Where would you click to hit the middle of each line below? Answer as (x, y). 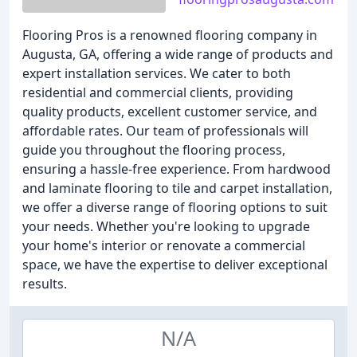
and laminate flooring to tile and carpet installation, (177, 188)
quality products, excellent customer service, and (170, 112)
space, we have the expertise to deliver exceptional (175, 265)
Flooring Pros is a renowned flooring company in (170, 35)
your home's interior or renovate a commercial (164, 245)
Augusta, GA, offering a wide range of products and (178, 54)
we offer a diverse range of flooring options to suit (175, 207)
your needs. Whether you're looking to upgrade (166, 226)
